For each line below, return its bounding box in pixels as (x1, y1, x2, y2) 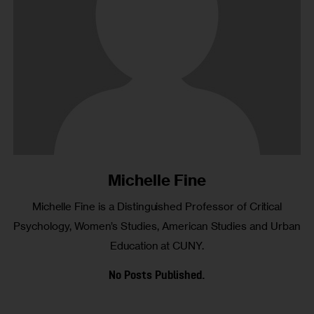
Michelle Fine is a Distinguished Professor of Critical (32, 199, 282, 213)
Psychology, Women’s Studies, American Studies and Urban (13, 219, 301, 233)
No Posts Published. (109, 269, 205, 282)
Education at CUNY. (109, 238, 205, 252)
